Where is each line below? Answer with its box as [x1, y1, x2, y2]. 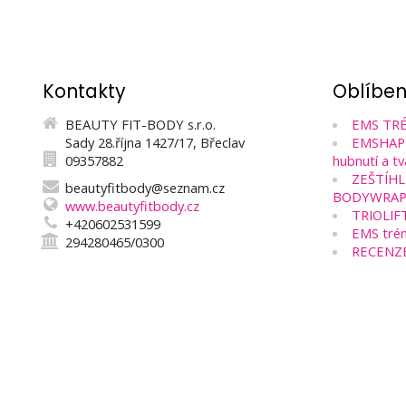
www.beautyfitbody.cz [65, 197, 199, 215]
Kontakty [43, 78, 126, 104]
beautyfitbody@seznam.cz [65, 179, 225, 197]
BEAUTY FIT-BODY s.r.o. [65, 115, 216, 133]
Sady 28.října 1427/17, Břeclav [65, 133, 245, 151]
